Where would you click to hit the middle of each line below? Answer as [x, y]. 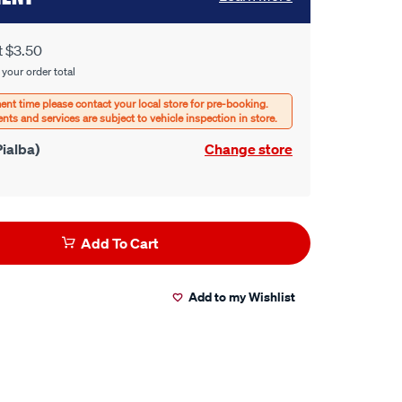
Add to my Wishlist [242, 297]
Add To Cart [119, 243]
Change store [249, 149]
